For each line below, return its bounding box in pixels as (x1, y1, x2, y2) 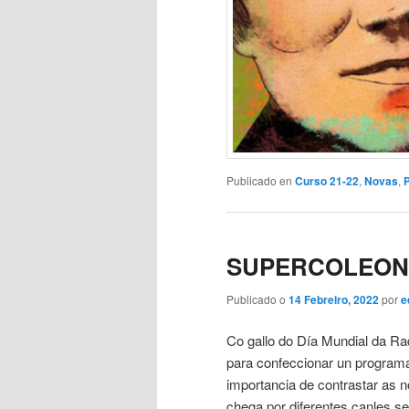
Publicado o (226, 290, 288, 307)
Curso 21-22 (295, 173, 359, 190)
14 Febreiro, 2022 (288, 290, 379, 308)
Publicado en (226, 173, 292, 189)
